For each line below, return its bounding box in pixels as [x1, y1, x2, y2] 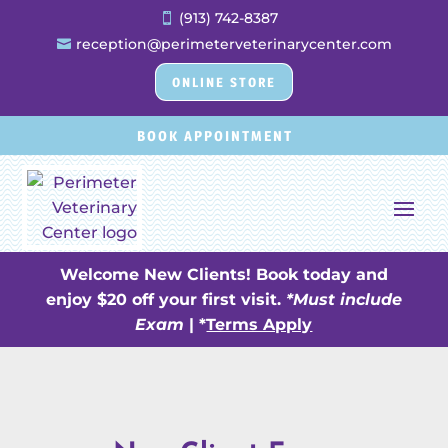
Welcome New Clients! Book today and [59, 264, 388, 284]
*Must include [285, 289, 402, 309]
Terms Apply [206, 314, 313, 334]
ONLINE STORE [171, 73, 276, 90]
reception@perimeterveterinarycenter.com [75, 34, 392, 53]
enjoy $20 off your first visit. [45, 289, 286, 309]
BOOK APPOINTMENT [136, 126, 293, 144]
